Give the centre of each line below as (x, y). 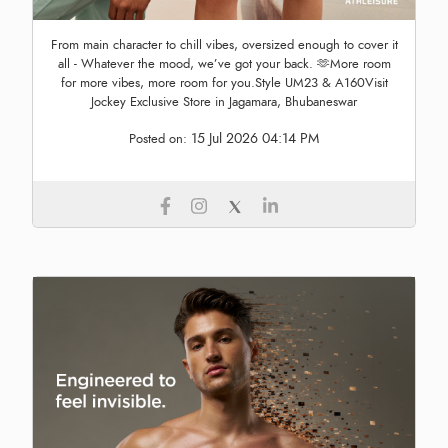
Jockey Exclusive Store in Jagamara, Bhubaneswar (224, 101)
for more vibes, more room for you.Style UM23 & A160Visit (224, 82)
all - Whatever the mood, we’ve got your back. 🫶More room (224, 63)
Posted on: (160, 138)
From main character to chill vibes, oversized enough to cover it (224, 44)
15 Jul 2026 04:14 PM (255, 138)
